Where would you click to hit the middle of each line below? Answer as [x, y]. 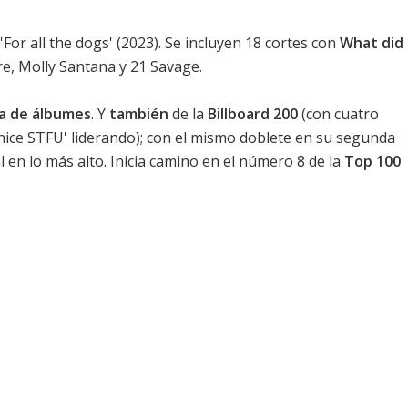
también [139, 114]
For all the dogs [56, 43]
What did [372, 43]
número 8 [272, 162]
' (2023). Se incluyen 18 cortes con [224, 43]
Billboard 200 [253, 114]
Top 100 [372, 162]
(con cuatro [338, 114]
